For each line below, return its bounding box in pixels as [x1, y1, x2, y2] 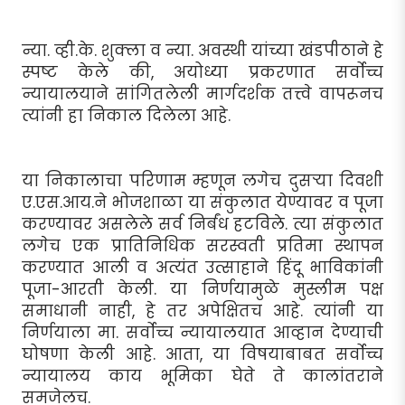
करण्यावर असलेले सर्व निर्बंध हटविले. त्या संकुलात [22, 212, 383, 235]
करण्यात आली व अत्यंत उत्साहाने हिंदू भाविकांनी [22, 256, 383, 278]
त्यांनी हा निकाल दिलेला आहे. [22, 104, 231, 127]
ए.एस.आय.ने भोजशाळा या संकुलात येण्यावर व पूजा [22, 191, 383, 213]
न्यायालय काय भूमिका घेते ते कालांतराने [22, 364, 383, 387]
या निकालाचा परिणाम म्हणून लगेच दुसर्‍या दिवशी [22, 169, 383, 192]
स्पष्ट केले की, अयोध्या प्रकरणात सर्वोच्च [22, 61, 383, 83]
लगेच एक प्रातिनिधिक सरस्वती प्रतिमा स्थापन [22, 234, 383, 257]
